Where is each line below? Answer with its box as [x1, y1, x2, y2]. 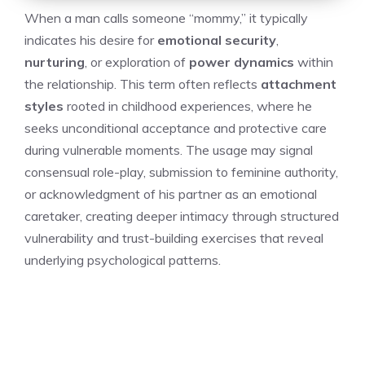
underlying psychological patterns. [24, 251, 221, 268]
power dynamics [189, 53, 294, 70]
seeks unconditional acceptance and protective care [24, 119, 327, 136]
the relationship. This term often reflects [24, 75, 261, 92]
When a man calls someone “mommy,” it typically [24, 9, 308, 26]
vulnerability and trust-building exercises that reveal [24, 229, 323, 246]
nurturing [24, 53, 85, 70]
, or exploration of [85, 53, 189, 70]
